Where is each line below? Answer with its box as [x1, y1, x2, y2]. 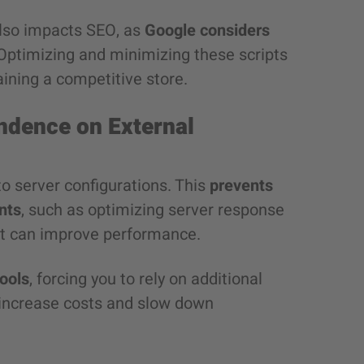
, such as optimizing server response [21, 198, 284, 222]
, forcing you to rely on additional [29, 267, 262, 291]
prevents [210, 174, 273, 197]
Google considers [145, 19, 270, 42]
